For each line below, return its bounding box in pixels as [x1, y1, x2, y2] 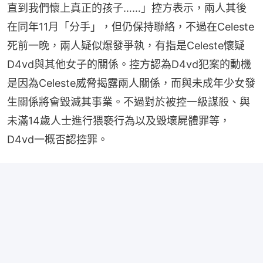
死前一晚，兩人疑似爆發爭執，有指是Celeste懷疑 [7, 39, 245, 52]
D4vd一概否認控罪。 [7, 133, 108, 146]
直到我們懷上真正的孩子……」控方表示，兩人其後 [7, 2, 247, 15]
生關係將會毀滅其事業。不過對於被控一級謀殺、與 [7, 96, 250, 109]
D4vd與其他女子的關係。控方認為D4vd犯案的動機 [7, 58, 251, 71]
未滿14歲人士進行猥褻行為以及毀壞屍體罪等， [7, 114, 230, 127]
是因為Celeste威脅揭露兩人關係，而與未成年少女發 [7, 77, 255, 90]
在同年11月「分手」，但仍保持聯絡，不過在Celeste [7, 21, 254, 33]
